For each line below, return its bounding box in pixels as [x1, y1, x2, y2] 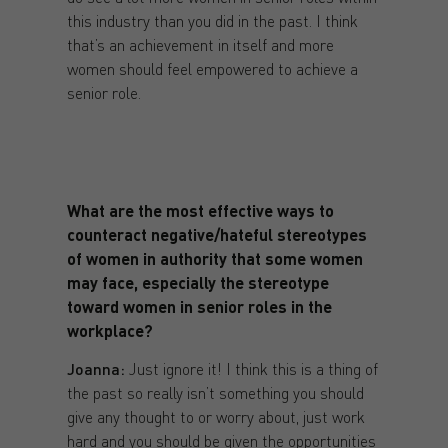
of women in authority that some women [66, 248, 363, 269]
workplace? [66, 320, 153, 341]
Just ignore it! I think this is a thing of [128, 358, 378, 380]
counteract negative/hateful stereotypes [66, 224, 367, 245]
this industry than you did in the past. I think [66, 9, 358, 31]
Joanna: [66, 358, 129, 380]
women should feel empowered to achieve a [66, 57, 358, 79]
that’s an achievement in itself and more [66, 33, 334, 55]
